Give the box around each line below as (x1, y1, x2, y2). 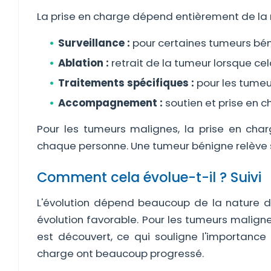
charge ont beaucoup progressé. (37, 246, 204, 261)
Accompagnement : (58, 96, 163, 110)
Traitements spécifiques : (58, 76, 194, 90)
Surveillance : (58, 36, 130, 50)
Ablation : (58, 56, 109, 70)
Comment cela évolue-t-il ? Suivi (37, 168, 261, 187)
